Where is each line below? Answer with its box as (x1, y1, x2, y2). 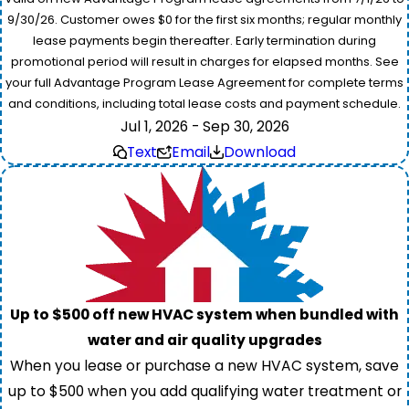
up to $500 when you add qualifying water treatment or (7, 381, 402, 401)
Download (224, 142, 297, 162)
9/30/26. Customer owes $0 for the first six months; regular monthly (7, 10, 402, 28)
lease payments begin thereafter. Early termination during (33, 31, 376, 49)
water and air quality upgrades (87, 330, 322, 350)
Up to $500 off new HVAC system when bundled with (10, 304, 399, 324)
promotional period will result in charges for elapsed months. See (10, 52, 399, 70)
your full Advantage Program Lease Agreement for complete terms (5, 73, 404, 91)
